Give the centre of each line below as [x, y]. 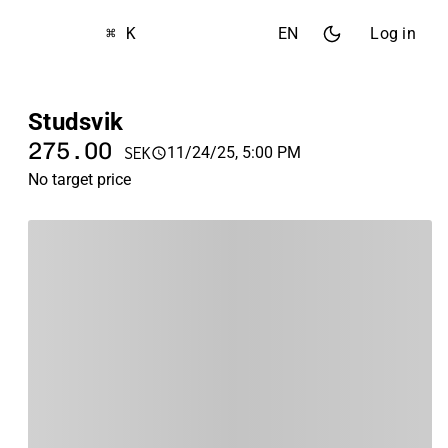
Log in [393, 33]
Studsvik [76, 122]
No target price [79, 179]
